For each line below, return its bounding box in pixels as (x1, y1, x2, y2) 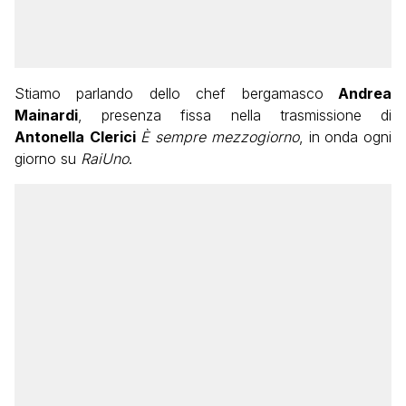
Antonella (14, 128, 84, 147)
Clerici (89, 128, 136, 147)
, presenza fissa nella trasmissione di (78, 106, 391, 125)
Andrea (323, 84, 392, 103)
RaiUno (81, 150, 129, 169)
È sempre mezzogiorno (135, 128, 299, 147)
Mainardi (14, 106, 78, 125)
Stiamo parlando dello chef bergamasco (14, 84, 324, 103)
